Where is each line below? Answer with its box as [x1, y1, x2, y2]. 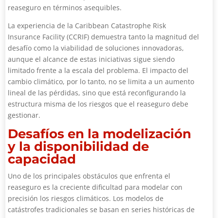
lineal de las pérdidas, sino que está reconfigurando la [8, 88, 186, 97]
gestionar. [8, 110, 41, 120]
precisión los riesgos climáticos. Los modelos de [8, 194, 164, 203]
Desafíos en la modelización [8, 126, 192, 142]
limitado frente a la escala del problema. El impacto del [8, 66, 189, 75]
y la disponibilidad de [8, 139, 149, 154]
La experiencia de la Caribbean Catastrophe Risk [8, 21, 166, 30]
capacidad [8, 151, 76, 167]
